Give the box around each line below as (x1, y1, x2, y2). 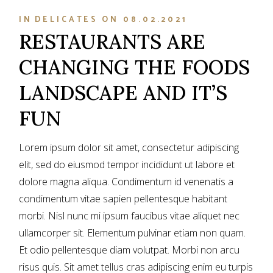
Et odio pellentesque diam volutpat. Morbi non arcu (19, 243, 240, 257)
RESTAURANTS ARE (19, 29, 206, 55)
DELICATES (35, 13, 99, 26)
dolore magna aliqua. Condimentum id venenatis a (19, 175, 234, 189)
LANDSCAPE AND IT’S (19, 80, 228, 106)
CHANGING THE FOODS (19, 54, 250, 80)
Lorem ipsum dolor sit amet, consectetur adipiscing (19, 141, 239, 155)
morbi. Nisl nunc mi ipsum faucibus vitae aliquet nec (19, 209, 240, 223)
